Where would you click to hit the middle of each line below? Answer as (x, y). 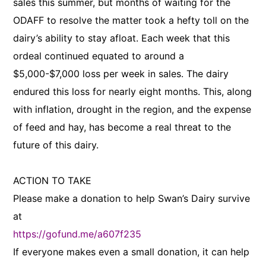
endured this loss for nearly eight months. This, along (133, 91)
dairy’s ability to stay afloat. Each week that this (122, 38)
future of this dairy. (56, 145)
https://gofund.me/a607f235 (77, 234)
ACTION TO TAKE (53, 180)
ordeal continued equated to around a (99, 56)
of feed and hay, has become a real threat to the (122, 127)
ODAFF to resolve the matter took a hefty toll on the (131, 20)
